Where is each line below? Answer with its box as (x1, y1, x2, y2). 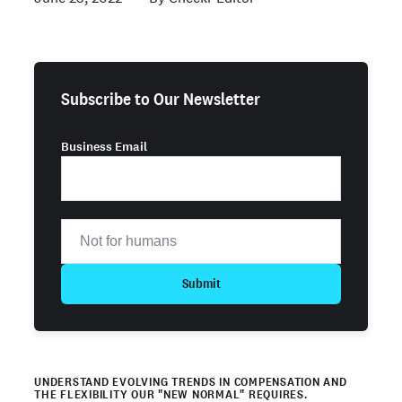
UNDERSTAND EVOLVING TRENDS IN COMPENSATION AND (34, 374, 347, 390)
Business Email (61, 138, 147, 156)
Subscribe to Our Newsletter (61, 89, 260, 110)
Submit (181, 275, 221, 293)
